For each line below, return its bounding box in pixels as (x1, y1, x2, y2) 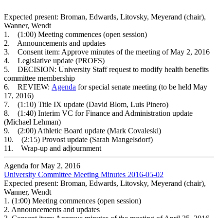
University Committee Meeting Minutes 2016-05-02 (4, 170, 163, 179)
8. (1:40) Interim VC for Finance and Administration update (4, 109, 193, 117)
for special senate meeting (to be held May (76, 82, 207, 91)
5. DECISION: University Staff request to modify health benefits (4, 65, 209, 73)
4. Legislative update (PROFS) (4, 56, 105, 65)
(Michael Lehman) (4, 117, 61, 126)
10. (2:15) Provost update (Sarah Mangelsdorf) (4, 135, 155, 144)
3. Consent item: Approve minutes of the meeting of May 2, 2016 (4, 47, 210, 56)
